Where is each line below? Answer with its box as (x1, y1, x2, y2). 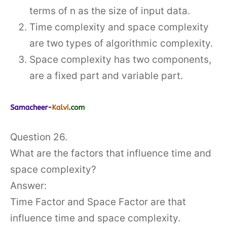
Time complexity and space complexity (29, 21, 209, 33)
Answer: (10, 180, 47, 192)
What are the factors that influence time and (10, 147, 211, 159)
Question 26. (10, 131, 67, 143)
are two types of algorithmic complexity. (29, 37, 213, 49)
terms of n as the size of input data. (29, 5, 190, 17)
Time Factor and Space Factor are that (10, 196, 186, 208)
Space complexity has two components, (29, 54, 211, 65)
